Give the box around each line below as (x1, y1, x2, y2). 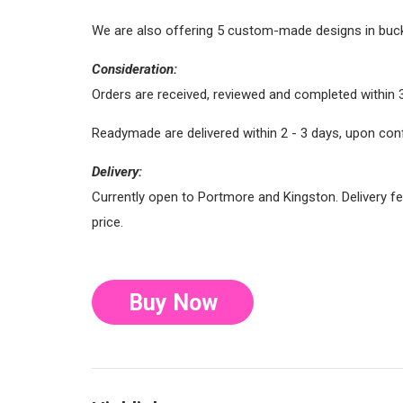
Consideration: (92, 60, 177, 77)
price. (92, 213, 123, 230)
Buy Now (128, 289, 218, 316)
